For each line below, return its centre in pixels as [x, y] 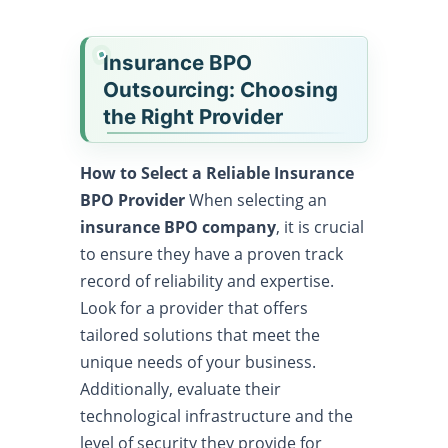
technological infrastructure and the [216, 416]
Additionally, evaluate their [180, 389]
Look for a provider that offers [194, 308]
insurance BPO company [178, 227]
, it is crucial [320, 227]
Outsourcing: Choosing [220, 89]
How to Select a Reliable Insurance [217, 173]
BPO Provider [132, 200]
